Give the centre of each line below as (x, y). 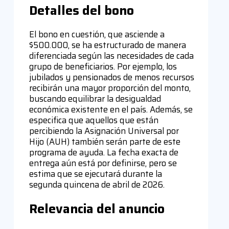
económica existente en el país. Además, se (111, 110)
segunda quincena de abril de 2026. (97, 185)
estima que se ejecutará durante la (95, 174)
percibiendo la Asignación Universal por (104, 131)
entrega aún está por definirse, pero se (103, 163)
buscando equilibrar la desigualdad (95, 99)
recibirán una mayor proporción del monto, (110, 88)
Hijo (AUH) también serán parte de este (105, 142)
